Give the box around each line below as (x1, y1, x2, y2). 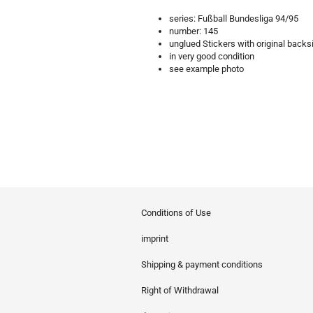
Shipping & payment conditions (141, 259, 263, 270)
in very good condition (169, 51, 254, 61)
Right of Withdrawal (141, 285, 219, 296)
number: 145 (169, 26, 218, 36)
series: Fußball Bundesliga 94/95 (169, 13, 298, 24)
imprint (141, 233, 168, 244)
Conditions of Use (141, 208, 211, 218)
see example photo (169, 64, 244, 74)
